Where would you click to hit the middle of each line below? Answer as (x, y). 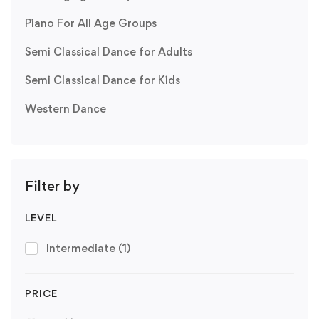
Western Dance (66, 108)
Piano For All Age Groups (91, 23)
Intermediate (82, 248)
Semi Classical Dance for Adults (109, 51)
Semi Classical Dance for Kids (103, 80)
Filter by (52, 185)
